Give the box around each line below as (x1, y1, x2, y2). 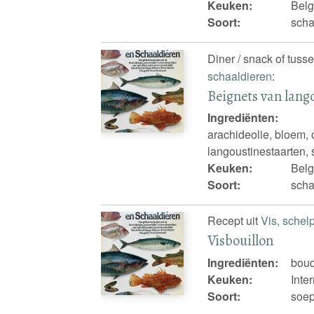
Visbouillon (207, 231, 274, 251)
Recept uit (207, 212, 261, 229)
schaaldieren (207, 67, 273, 84)
